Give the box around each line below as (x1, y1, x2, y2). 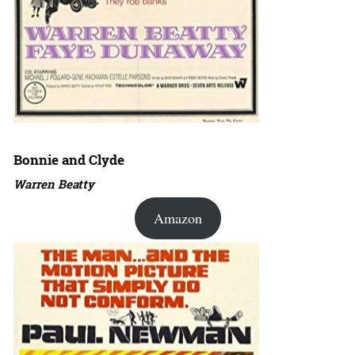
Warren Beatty (13, 176, 94, 193)
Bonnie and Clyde (13, 151, 124, 170)
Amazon (153, 208, 202, 228)
